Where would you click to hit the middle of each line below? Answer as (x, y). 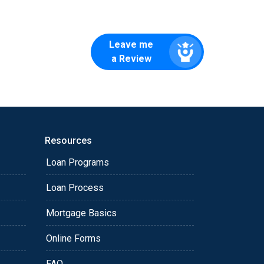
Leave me (131, 44)
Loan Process (75, 187)
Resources (68, 140)
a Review (131, 58)
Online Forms (73, 238)
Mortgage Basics (81, 213)
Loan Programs (77, 162)
